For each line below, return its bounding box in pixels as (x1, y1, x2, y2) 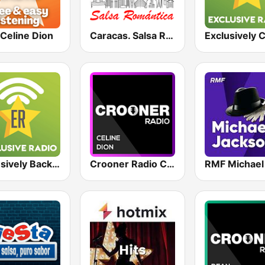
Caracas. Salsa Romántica (166, 29, 174, 41)
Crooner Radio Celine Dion (167, 157, 175, 170)
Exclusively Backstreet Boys (52, 157, 60, 170)
